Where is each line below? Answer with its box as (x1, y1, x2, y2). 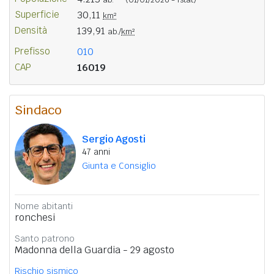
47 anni (82, 146, 110, 157)
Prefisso (15, 45, 50, 57)
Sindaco (15, 102, 62, 118)
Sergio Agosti (82, 132, 146, 146)
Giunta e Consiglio (82, 160, 156, 171)
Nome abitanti (15, 200, 73, 212)
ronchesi (15, 210, 55, 224)
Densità (15, 24, 47, 36)
